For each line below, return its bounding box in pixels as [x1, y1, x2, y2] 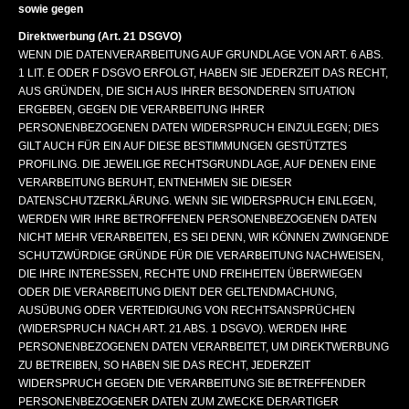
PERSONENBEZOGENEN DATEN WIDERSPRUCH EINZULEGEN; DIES [18, 121, 379, 134]
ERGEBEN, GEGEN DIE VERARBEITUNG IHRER [18, 103, 265, 116]
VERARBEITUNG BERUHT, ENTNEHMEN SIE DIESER [18, 176, 292, 189]
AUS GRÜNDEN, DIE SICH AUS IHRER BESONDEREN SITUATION [18, 85, 355, 98]
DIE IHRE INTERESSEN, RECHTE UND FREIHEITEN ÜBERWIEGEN [18, 267, 362, 280]
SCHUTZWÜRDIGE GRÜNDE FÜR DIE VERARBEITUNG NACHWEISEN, [18, 249, 383, 262]
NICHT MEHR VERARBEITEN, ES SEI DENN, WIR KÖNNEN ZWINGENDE [18, 231, 389, 244]
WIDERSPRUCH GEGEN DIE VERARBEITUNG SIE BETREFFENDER [18, 377, 366, 390]
